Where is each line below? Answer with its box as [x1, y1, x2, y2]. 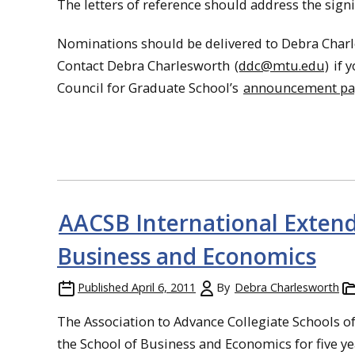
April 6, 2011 [132, 280, 196, 295]
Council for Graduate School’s [57, 78, 242, 97]
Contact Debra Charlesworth [57, 56, 233, 74]
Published [78, 280, 128, 295]
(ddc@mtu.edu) [235, 56, 329, 74]
